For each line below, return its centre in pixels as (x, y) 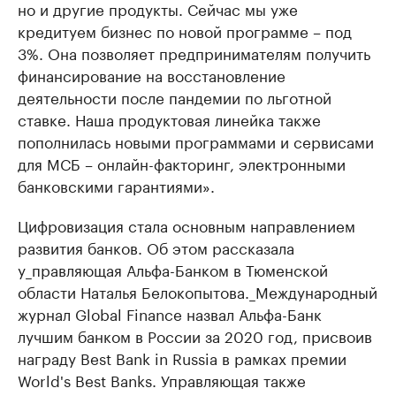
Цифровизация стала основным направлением (187, 225)
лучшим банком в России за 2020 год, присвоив (195, 335)
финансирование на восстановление (152, 74)
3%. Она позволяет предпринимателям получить (194, 52)
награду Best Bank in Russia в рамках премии (182, 357)
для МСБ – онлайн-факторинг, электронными (182, 163)
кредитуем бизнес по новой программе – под (185, 30)
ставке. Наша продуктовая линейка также (169, 118)
